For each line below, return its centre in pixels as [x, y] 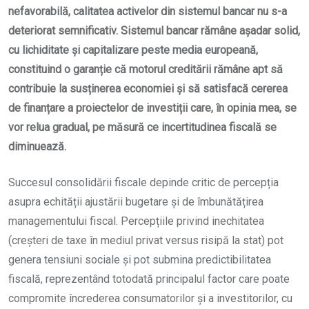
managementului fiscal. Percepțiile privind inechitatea [136, 221]
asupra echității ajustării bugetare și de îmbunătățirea [136, 202]
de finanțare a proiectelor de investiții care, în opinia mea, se [152, 108]
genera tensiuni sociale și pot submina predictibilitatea [140, 260]
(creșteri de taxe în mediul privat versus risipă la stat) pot [146, 241]
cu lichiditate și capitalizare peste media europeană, [133, 50]
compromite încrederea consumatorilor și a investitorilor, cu [150, 299]
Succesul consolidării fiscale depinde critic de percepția [143, 183]
